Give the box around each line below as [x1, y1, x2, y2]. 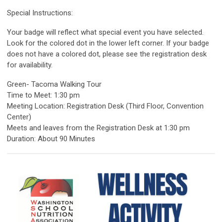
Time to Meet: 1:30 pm [7, 91, 80, 100]
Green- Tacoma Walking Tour [7, 80, 102, 89]
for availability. [7, 60, 53, 70]
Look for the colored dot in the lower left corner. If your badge [7, 39, 209, 48]
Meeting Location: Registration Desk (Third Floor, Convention [7, 102, 204, 111]
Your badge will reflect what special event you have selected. [7, 28, 204, 37]
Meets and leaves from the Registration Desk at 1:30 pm [7, 123, 190, 133]
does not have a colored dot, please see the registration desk [7, 50, 207, 59]
